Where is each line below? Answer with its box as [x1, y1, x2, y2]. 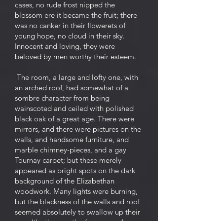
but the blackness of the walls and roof [15, 197, 140, 206]
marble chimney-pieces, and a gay [15, 145, 126, 154]
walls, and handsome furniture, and [15, 135, 129, 144]
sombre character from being [15, 93, 110, 103]
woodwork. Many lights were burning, [15, 186, 138, 196]
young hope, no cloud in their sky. [15, 31, 125, 40]
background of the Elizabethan [15, 176, 114, 185]
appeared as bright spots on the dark [15, 166, 135, 175]
